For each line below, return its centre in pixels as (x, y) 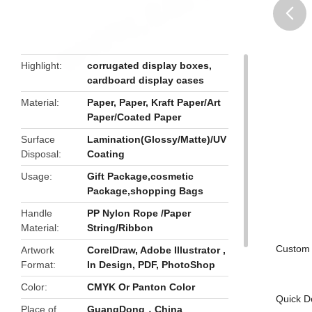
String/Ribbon (120, 228)
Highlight (40, 65)
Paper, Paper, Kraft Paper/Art (154, 102)
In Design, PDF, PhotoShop (151, 265)
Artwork (38, 250)
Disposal (40, 154)
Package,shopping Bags (146, 191)
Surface (38, 139)
